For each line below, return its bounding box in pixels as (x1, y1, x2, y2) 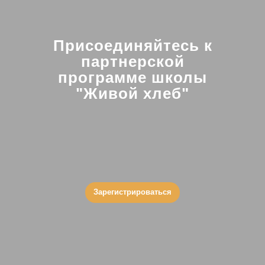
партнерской (80, 53, 185, 70)
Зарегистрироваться (93, 188, 172, 196)
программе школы (58, 69, 207, 86)
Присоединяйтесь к (53, 37, 212, 54)
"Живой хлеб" (76, 85, 189, 102)
